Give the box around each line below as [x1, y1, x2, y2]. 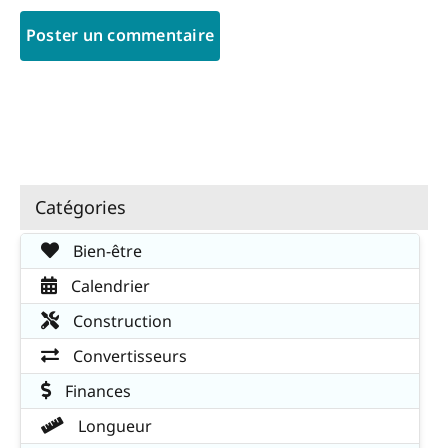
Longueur [74, 415, 152, 438]
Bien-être [69, 240, 142, 263]
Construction [69, 310, 172, 333]
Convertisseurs [69, 345, 187, 368]
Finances [61, 380, 131, 403]
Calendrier [67, 275, 150, 298]
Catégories [35, 194, 126, 219]
